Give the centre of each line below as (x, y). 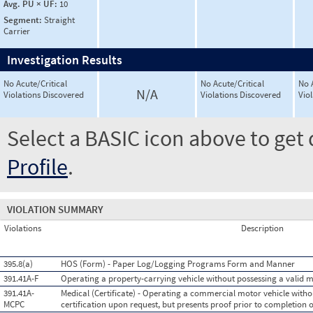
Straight (59, 20)
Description (262, 228)
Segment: (24, 20)
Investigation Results (65, 60)
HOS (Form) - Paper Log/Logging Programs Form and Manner (178, 264)
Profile (37, 167)
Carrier (17, 31)
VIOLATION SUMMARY (55, 209)
